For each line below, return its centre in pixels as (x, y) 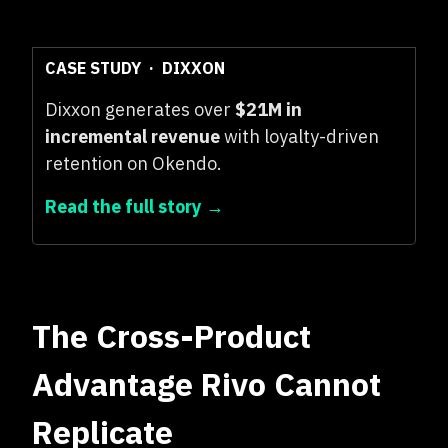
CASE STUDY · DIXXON (135, 68)
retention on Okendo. (133, 163)
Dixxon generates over (140, 109)
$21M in (268, 109)
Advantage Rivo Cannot (206, 384)
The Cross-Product (171, 336)
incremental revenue (132, 136)
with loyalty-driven (299, 136)
